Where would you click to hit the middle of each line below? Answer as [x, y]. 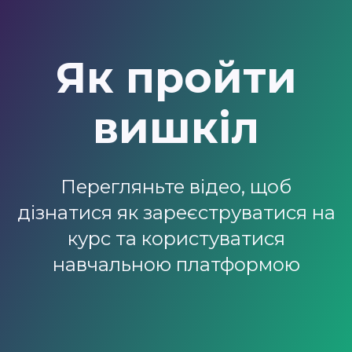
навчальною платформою [176, 264]
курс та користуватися [176, 238]
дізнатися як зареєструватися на [176, 212]
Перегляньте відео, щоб [176, 186]
